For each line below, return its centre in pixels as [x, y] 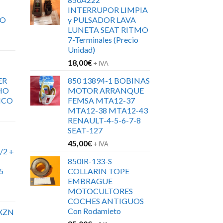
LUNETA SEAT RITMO [108, 29]
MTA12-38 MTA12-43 [108, 110]
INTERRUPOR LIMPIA [108, 9]
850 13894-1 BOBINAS [109, 80]
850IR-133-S [90, 161]
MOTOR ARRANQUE [106, 90]
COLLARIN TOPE [99, 171]
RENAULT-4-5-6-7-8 [104, 120]
